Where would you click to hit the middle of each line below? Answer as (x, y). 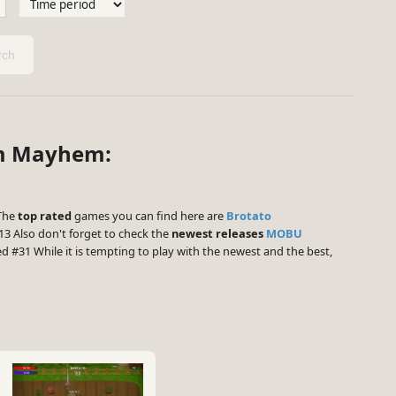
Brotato (249, 216)
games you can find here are (149, 216)
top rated (45, 216)
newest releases (217, 234)
